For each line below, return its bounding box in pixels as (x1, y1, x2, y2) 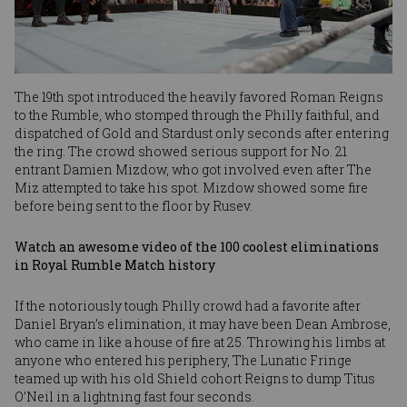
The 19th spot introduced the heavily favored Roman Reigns (15, 88, 383, 106)
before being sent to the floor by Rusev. (15, 197, 253, 215)
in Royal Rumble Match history (15, 256, 215, 274)
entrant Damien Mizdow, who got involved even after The (15, 161, 372, 179)
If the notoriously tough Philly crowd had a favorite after (15, 297, 361, 315)
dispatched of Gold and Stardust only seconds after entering (15, 124, 389, 143)
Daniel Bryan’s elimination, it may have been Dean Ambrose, (15, 315, 391, 333)
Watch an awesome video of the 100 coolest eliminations (15, 238, 379, 256)
